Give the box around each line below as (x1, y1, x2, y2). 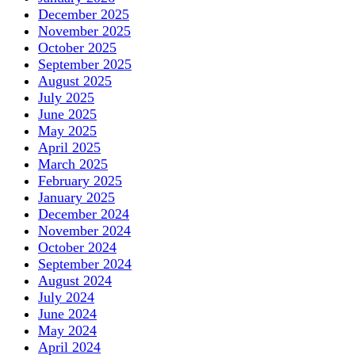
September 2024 (38, 255, 132, 272)
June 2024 (38, 305, 97, 322)
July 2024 (38, 288, 94, 305)
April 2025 (38, 139, 101, 155)
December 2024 (38, 205, 129, 222)
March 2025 (38, 155, 108, 172)
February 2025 (38, 172, 122, 189)
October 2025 (38, 39, 116, 55)
